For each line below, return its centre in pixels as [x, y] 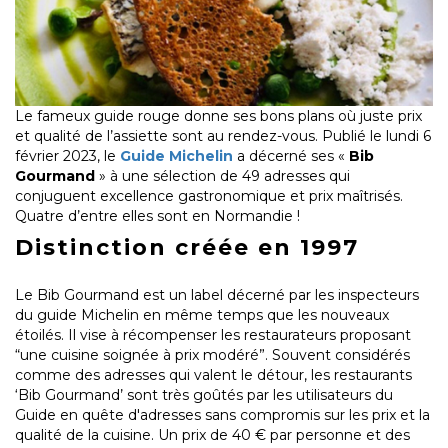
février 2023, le [67, 156]
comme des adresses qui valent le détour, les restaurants [213, 375]
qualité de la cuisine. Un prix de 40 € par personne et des [212, 435]
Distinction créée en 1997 [187, 248]
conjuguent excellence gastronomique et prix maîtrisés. [209, 196]
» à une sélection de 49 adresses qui [224, 176]
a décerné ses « [291, 156]
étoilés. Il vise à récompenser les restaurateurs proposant [213, 335]
